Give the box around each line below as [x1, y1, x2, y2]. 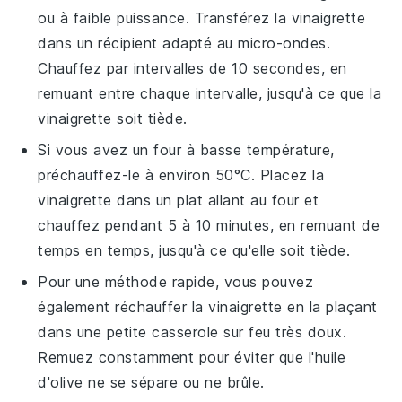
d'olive [38, 373, 83, 391]
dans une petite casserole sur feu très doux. [38, 323, 347, 341]
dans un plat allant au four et [111, 191, 319, 209]
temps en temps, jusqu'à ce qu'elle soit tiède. [38, 241, 351, 259]
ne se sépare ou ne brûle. [83, 373, 265, 391]
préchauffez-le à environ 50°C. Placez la [38, 166, 325, 184]
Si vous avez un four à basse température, [38, 141, 335, 159]
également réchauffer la [38, 298, 209, 316]
